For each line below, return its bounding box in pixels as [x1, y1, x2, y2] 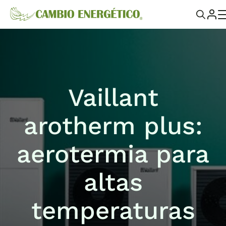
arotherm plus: [23, 111, 203, 141]
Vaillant [68, 83, 158, 112]
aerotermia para [17, 139, 209, 169]
